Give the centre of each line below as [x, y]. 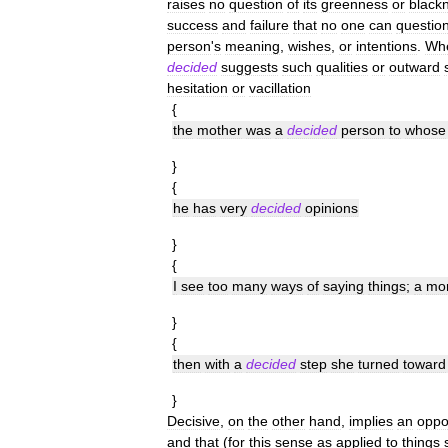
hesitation [197, 88]
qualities [342, 67]
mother [219, 130]
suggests [249, 67]
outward [414, 67]
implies [371, 421]
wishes [309, 46]
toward [424, 364]
